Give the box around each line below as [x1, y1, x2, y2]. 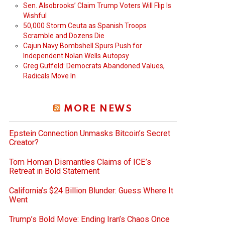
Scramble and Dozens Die [23, 31, 104, 40]
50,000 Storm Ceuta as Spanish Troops [23, 21, 147, 30]
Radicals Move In [23, 71, 76, 80]
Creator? [9, 137, 39, 147]
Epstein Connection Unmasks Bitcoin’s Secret [9, 128, 170, 138]
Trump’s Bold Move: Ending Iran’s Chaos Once [9, 214, 170, 224]
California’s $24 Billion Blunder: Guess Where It [9, 185, 173, 195]
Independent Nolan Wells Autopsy [23, 51, 129, 60]
